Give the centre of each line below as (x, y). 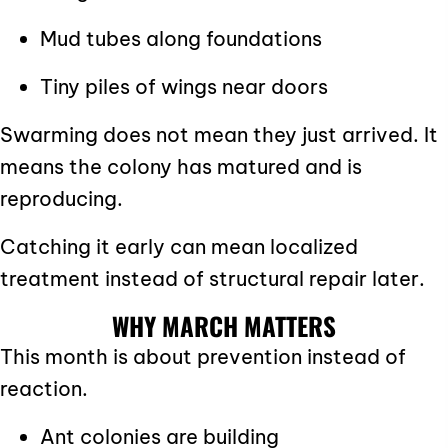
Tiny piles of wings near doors (184, 86)
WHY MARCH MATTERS (224, 325)
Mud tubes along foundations (181, 38)
